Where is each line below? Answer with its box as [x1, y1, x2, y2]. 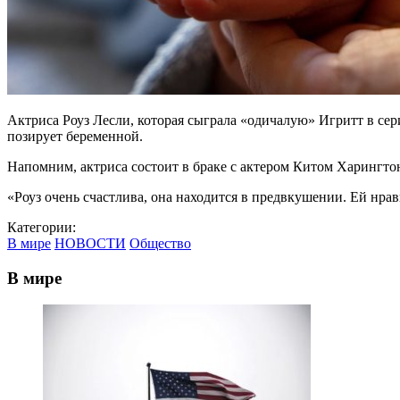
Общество [129, 235, 191, 251]
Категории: [7, 219, 76, 235]
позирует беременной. [7, 128, 143, 144]
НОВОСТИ [54, 235, 126, 251]
